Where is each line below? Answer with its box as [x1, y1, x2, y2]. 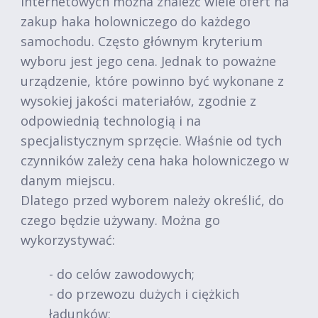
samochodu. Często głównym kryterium [21, 33, 263, 50]
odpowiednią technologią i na [21, 112, 201, 129]
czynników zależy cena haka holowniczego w [21, 152, 289, 169]
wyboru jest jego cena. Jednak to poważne [21, 53, 276, 70]
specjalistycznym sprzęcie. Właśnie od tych [21, 132, 282, 149]
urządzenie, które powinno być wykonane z [21, 72, 284, 89]
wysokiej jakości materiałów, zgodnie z [21, 92, 256, 109]
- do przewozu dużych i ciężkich [49, 285, 239, 302]
